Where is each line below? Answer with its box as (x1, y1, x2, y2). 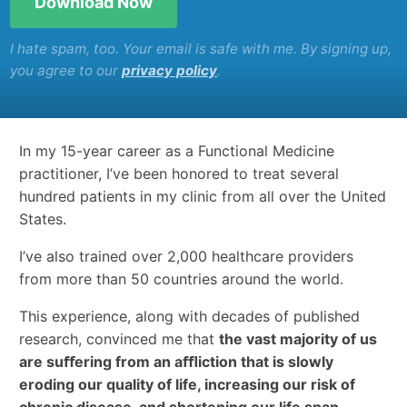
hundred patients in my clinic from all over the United (19, 187, 387, 206)
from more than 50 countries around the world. (19, 270, 344, 289)
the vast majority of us (219, 330, 378, 349)
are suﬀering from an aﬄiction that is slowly (19, 352, 334, 372)
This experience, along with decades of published (19, 307, 361, 326)
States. (19, 210, 67, 229)
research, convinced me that (19, 330, 220, 349)
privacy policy (122, 62, 218, 80)
